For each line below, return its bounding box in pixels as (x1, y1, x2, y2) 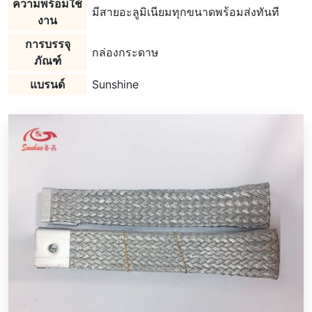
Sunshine (92, 77, 139, 91)
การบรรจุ (24, 37, 70, 51)
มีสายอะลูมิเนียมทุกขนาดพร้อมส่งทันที (92, 5, 279, 19)
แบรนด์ (30, 77, 65, 91)
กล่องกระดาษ (92, 45, 159, 59)
